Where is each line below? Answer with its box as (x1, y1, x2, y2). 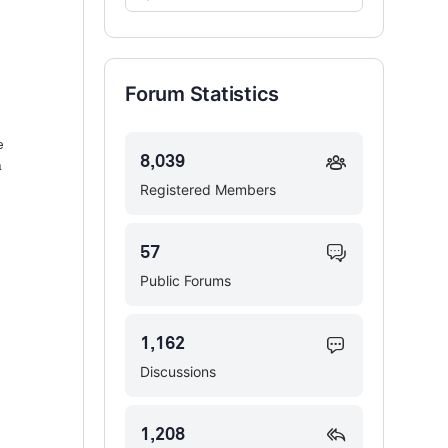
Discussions (140, 363, 216, 380)
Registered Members (140, 181, 276, 198)
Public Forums (140, 272, 231, 289)
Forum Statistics (125, 82, 280, 106)
